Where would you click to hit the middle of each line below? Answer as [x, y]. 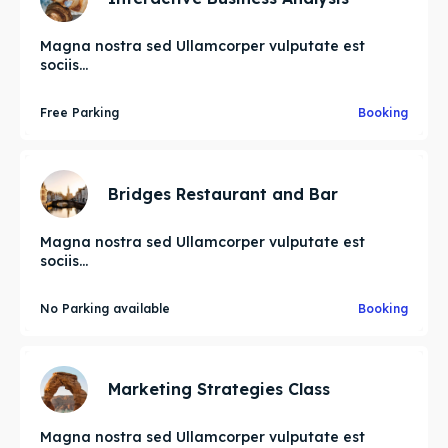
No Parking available [105, 308]
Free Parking [79, 113]
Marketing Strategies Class [218, 389]
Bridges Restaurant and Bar [222, 193]
